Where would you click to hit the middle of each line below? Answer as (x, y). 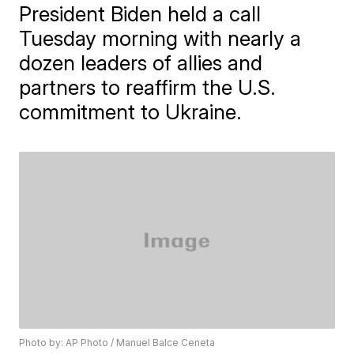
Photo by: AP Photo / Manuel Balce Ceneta (117, 343)
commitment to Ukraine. (131, 111)
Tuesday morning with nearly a (160, 38)
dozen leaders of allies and (141, 62)
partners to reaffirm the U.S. (148, 87)
